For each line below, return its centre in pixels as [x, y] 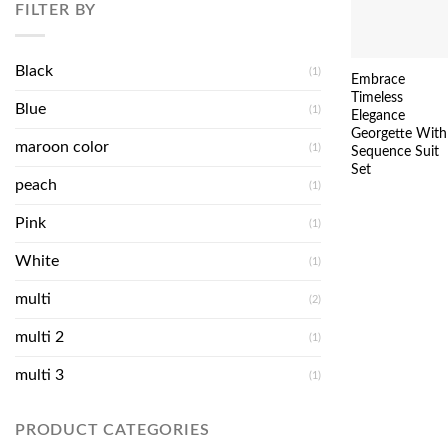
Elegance [377, 115]
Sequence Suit [394, 151]
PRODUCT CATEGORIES [112, 429]
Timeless [376, 97]
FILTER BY [56, 10]
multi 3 [39, 374]
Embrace [377, 79]
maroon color [62, 146]
